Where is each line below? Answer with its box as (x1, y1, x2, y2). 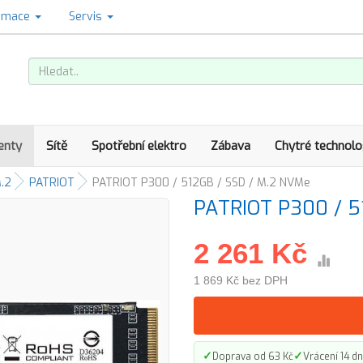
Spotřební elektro (92, 138, 186, 154)
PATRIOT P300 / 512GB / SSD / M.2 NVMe (92, 175, 310, 190)
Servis (69, 9, 105, 24)
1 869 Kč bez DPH (194, 274, 288, 287)
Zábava (211, 138, 250, 154)
